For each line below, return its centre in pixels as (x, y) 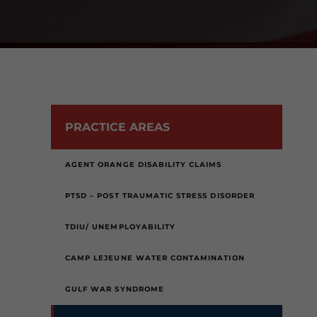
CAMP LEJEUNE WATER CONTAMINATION (155, 258)
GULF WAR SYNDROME (115, 289)
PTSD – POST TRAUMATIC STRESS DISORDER (160, 196)
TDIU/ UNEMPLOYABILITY (121, 227)
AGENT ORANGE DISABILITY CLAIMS (144, 165)
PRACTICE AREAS (117, 127)
